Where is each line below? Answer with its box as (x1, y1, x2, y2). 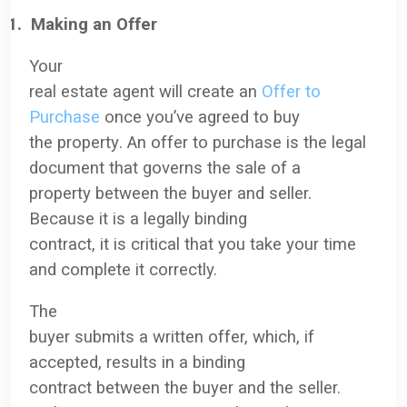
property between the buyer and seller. (29, 183, 312, 203)
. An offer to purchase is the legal (119, 132, 366, 153)
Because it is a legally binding (29, 208, 247, 229)
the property (29, 132, 119, 153)
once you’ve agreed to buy (100, 106, 300, 127)
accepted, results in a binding (29, 352, 245, 372)
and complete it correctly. (29, 259, 217, 280)
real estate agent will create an (29, 81, 262, 102)
